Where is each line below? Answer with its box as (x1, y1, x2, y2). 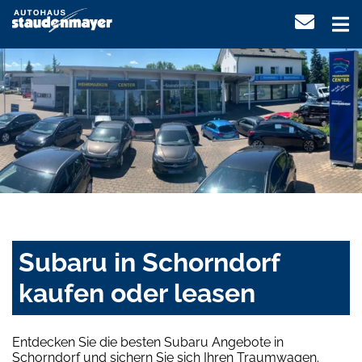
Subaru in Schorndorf (19, 247, 280, 278)
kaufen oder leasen (19, 278, 255, 309)
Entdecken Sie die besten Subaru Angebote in (12, 335, 284, 351)
